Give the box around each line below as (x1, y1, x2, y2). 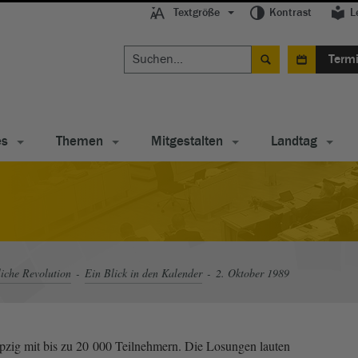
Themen (56, 132, 103, 150)
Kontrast (269, 6, 312, 20)
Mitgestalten (151, 132, 223, 150)
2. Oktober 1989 (216, 265, 289, 280)
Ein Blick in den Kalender (85, 265, 202, 280)
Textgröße (173, 6, 220, 20)
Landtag (271, 132, 317, 150)
